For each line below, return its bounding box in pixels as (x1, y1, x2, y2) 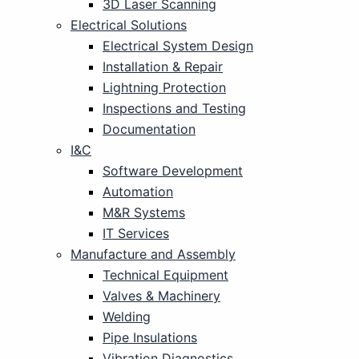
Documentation (103, 121, 196, 137)
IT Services (103, 225, 169, 241)
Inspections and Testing (103, 100, 246, 116)
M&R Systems (103, 204, 185, 220)
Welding (103, 309, 151, 325)
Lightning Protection (103, 79, 226, 95)
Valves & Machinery (103, 288, 220, 304)
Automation (103, 184, 173, 200)
